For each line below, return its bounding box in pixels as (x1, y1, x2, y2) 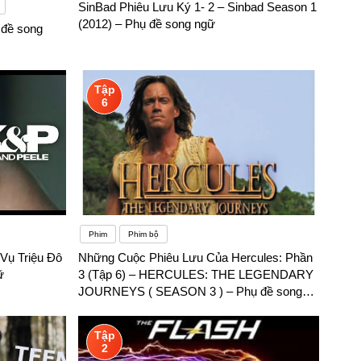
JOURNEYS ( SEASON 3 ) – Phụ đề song (78, 284, 303, 299)
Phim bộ (128, 230, 160, 239)
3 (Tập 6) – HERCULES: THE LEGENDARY (78, 268, 314, 282)
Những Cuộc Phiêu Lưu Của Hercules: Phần (78, 251, 313, 265)
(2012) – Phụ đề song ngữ (78, 17, 216, 31)
